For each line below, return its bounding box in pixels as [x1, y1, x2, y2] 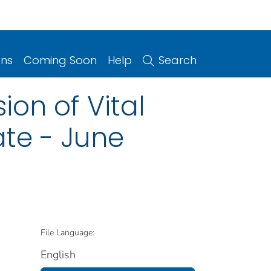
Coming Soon [24, 52, 97, 68]
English [41, 247, 76, 262]
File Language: [41, 226, 94, 238]
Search [158, 52, 197, 68]
